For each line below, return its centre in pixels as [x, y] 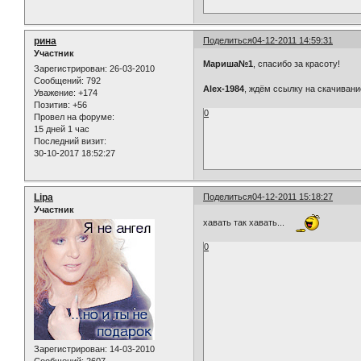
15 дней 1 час [62, 129]
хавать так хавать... [247, 223]
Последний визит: [70, 141]
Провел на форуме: [74, 117]
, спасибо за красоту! [297, 64]
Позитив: [52, 105]
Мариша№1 [228, 64]
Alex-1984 [224, 89]
